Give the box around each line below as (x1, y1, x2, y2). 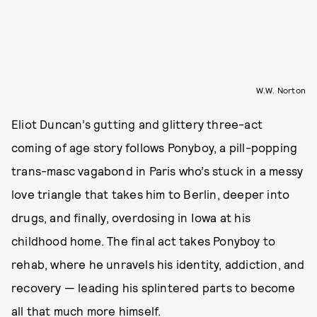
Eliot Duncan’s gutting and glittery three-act (11, 116, 263, 131)
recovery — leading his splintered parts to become (11, 279, 295, 294)
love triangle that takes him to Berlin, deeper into (11, 186, 290, 201)
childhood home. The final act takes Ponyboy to (11, 233, 276, 248)
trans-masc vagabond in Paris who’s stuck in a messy (11, 163, 304, 178)
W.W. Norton (255, 84, 306, 95)
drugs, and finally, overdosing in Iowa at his (11, 209, 251, 224)
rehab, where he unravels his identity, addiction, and (11, 256, 305, 271)
